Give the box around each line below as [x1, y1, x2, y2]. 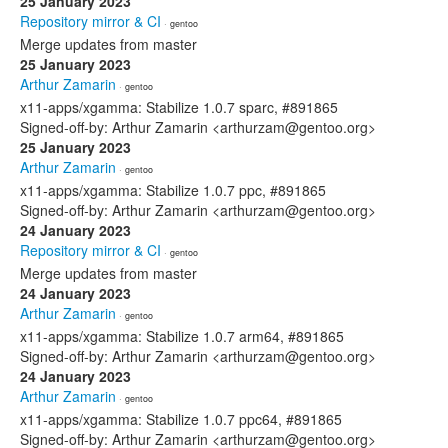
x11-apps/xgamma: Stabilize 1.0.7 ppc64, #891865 [20, 409, 342, 429]
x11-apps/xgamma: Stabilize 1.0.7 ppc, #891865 [20, 180, 326, 200]
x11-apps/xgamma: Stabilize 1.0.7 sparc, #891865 [20, 97, 338, 117]
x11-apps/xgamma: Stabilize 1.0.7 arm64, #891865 [20, 326, 344, 346]
